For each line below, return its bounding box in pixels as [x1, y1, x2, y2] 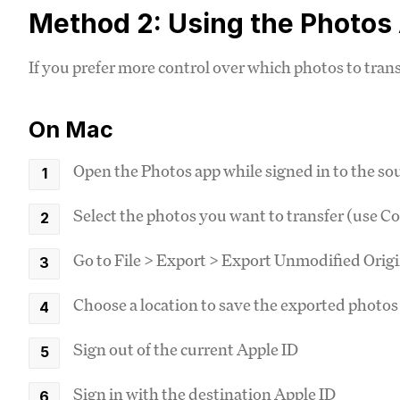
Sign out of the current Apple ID [73, 337, 298, 360]
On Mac [29, 115, 113, 143]
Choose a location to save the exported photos [73, 293, 398, 315]
